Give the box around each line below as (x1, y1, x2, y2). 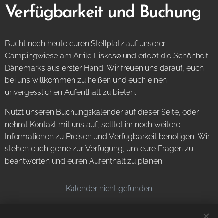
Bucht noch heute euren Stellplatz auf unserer (5, 38, 165, 48)
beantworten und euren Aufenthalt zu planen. (5, 156, 163, 165)
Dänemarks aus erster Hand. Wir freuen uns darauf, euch (5, 63, 204, 73)
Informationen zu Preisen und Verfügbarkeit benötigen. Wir (5, 131, 210, 141)
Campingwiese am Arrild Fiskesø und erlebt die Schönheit (5, 51, 208, 60)
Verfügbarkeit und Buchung (5, 4, 201, 21)
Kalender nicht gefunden (66, 183, 152, 193)
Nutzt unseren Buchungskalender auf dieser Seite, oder (5, 107, 199, 117)
